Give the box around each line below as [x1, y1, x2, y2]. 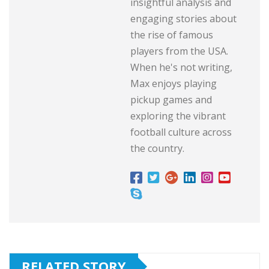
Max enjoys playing [130, 77, 217, 91]
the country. [130, 142, 184, 156]
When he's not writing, [130, 61, 232, 74]
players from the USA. [130, 44, 228, 58]
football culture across [130, 125, 232, 139]
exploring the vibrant [130, 109, 226, 123]
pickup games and [130, 93, 212, 107]
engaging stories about [130, 12, 237, 26]
